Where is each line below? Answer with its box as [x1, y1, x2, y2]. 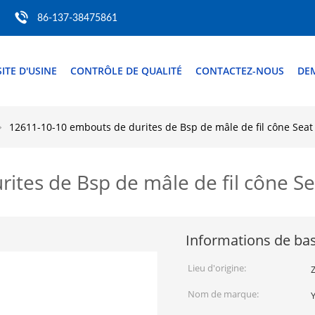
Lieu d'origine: [188, 262, 246, 274]
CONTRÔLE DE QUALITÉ [70, 64, 182, 77]
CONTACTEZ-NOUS [195, 64, 284, 77]
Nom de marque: [188, 288, 259, 300]
